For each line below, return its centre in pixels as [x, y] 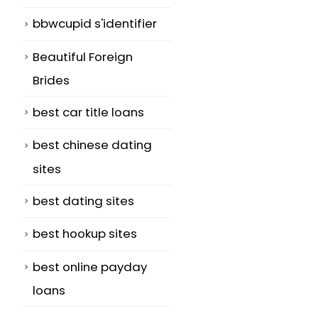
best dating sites [83, 201]
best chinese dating [92, 145]
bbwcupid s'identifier [95, 24]
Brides [51, 81]
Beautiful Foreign [83, 56]
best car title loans [88, 113]
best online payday [90, 267]
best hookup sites [85, 234]
